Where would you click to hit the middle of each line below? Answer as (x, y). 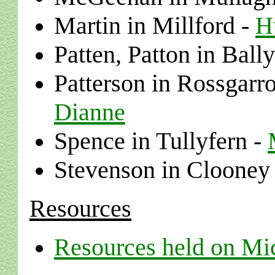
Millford (194, 25)
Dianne (90, 112)
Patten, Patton (122, 54)
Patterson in (115, 83)
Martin (87, 25)
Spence (90, 141)
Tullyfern (202, 141)
